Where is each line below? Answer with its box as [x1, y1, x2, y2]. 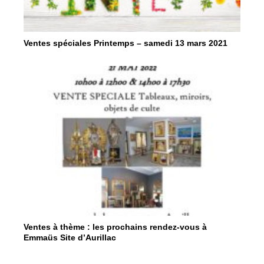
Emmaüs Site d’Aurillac [24, 233, 116, 242]
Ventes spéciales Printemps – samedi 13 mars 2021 [24, 38, 227, 48]
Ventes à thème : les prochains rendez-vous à [24, 222, 207, 232]
